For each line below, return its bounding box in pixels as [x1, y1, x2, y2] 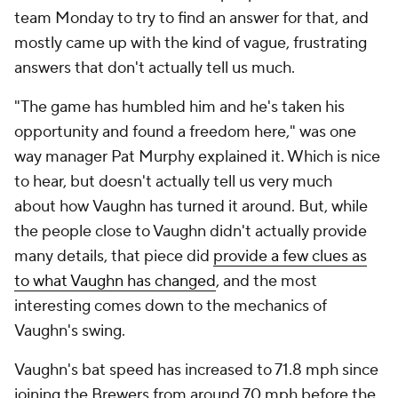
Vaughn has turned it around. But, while [89, 196, 368, 217]
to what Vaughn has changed [14, 271, 216, 291]
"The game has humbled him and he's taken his [14, 97, 345, 117]
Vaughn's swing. [14, 321, 136, 341]
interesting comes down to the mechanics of [14, 296, 327, 316]
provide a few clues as [213, 246, 367, 267]
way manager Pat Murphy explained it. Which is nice [14, 147, 380, 167]
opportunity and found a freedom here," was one [14, 122, 356, 142]
